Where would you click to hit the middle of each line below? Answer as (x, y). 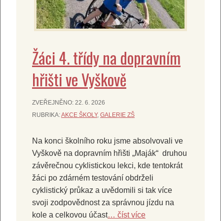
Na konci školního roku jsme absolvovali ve (108, 141)
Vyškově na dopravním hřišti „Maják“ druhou (110, 153)
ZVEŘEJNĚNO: (54, 102)
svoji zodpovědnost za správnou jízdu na (103, 202)
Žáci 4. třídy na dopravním (106, 57)
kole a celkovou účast (70, 215)
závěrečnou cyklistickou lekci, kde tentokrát (107, 165)
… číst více (127, 215)
